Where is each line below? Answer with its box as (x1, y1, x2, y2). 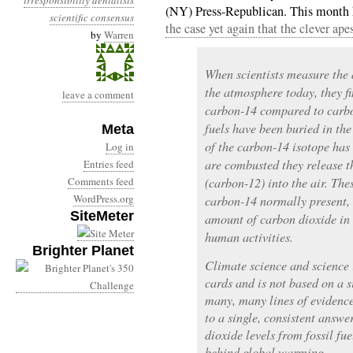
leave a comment (62, 87, 134, 102)
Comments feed (68, 174, 134, 188)
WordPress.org (73, 191, 134, 206)
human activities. (205, 229, 293, 245)
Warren (104, 28, 134, 42)
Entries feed (84, 157, 134, 171)
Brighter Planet (32, 243, 134, 258)
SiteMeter (70, 208, 134, 224)
